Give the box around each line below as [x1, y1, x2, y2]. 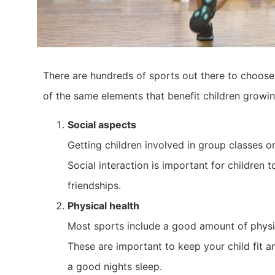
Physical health [68, 199, 139, 212]
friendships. [68, 179, 121, 192]
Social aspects [68, 118, 136, 131]
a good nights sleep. [68, 260, 162, 273]
